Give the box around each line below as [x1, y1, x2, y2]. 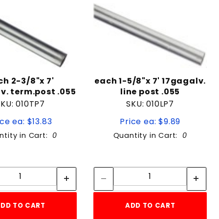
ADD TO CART [125, 201, 175, 211]
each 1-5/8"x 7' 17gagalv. [94, 75, 206, 87]
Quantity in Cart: [113, 131, 182, 141]
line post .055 [120, 86, 180, 98]
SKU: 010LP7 [126, 98, 175, 110]
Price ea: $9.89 [120, 116, 181, 128]
